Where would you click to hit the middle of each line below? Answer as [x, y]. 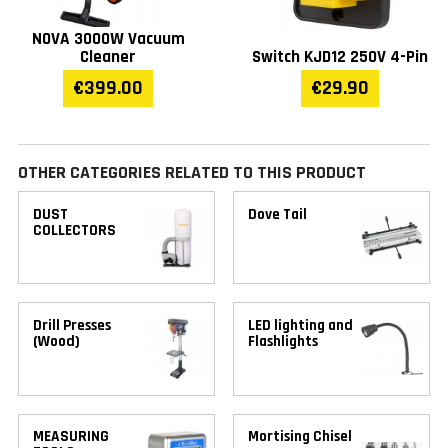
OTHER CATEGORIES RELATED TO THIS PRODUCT [192, 173]
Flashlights [283, 341]
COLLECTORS [75, 230]
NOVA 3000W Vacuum [108, 39]
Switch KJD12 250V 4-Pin [339, 57]
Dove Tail [278, 214]
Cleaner [108, 57]
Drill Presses [72, 325]
